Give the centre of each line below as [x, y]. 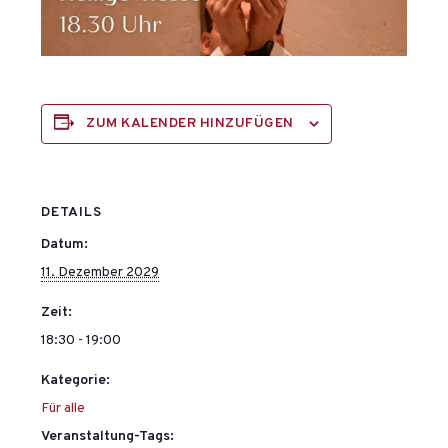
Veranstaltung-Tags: [108, 437]
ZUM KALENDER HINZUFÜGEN [190, 124]
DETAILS [72, 213]
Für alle [63, 409]
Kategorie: [76, 381]
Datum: [65, 245]
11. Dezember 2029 [100, 273]
